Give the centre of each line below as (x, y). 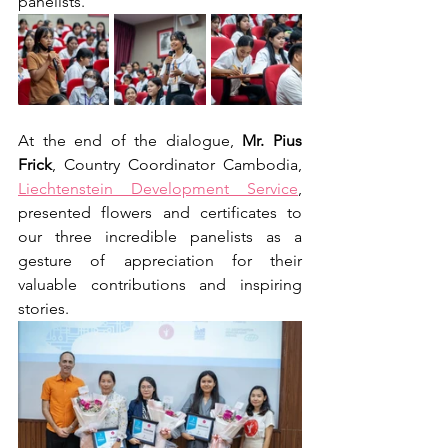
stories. (43, 309)
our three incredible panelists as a (160, 237)
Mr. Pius (272, 141)
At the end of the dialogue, (130, 141)
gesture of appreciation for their (160, 261)
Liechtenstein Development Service (158, 189)
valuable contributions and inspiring (160, 285)
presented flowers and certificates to (160, 213)
